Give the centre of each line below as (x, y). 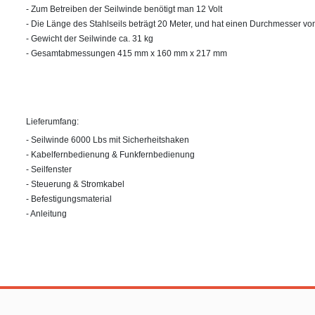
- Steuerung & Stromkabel (75, 184)
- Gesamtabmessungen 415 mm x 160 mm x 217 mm (127, 53)
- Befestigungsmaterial (69, 199)
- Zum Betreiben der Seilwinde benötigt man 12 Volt (124, 9)
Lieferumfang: (52, 121)
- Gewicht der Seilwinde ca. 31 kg (90, 38)
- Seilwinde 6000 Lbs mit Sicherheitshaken (108, 140)
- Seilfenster (49, 169)
